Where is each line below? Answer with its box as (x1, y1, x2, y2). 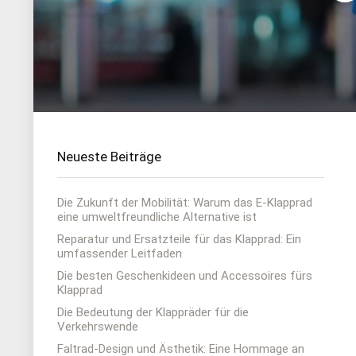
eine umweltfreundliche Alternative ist (57, 210, 257, 224)
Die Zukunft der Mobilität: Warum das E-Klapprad (57, 195, 312, 210)
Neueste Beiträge (57, 149, 161, 164)
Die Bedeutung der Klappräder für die (57, 305, 249, 319)
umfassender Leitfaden (57, 246, 182, 261)
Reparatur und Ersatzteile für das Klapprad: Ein (57, 232, 301, 246)
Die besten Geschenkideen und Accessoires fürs (57, 269, 312, 283)
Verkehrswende (57, 319, 138, 334)
